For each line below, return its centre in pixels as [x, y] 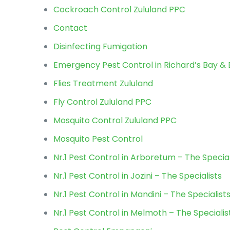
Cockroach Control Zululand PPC [120, 9]
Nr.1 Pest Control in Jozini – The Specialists [138, 176]
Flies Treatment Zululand [103, 83]
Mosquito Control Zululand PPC [115, 120]
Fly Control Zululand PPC [103, 102]
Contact [71, 28]
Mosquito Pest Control [98, 139]
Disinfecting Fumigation [101, 46]
